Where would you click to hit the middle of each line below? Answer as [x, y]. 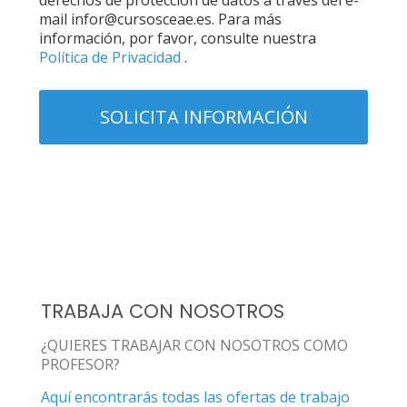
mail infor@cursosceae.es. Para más [160, 19]
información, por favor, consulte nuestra [178, 38]
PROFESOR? [80, 364]
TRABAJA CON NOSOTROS [163, 311]
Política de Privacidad [112, 57]
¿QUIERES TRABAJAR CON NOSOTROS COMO [194, 345]
